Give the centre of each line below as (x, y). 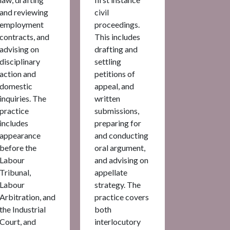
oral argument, (120, 147)
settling (108, 61)
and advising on (121, 160)
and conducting (121, 135)
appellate (111, 172)
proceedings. (117, 24)
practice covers (122, 197)
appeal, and (114, 86)
